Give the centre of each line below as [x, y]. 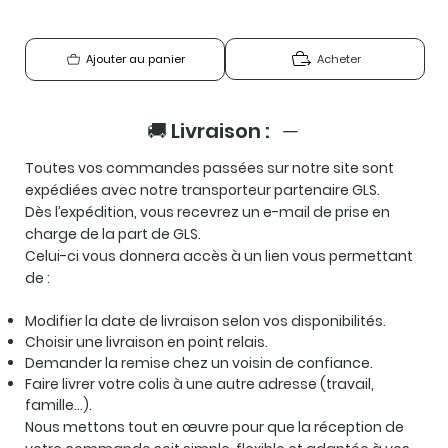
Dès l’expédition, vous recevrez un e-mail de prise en [208, 211]
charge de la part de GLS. [113, 233]
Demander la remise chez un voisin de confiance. [199, 362]
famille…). [59, 404]
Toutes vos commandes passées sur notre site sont [210, 167]
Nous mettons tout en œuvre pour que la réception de [215, 426]
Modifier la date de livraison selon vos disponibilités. [206, 320]
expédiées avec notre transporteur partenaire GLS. [203, 189]
